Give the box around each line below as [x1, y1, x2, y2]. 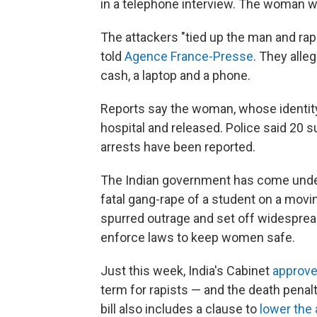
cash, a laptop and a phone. [100, 68, 250, 83]
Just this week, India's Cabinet [100, 263, 272, 278]
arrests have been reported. [100, 139, 255, 154]
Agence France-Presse [125, 49, 253, 64]
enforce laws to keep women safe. [100, 230, 295, 245]
